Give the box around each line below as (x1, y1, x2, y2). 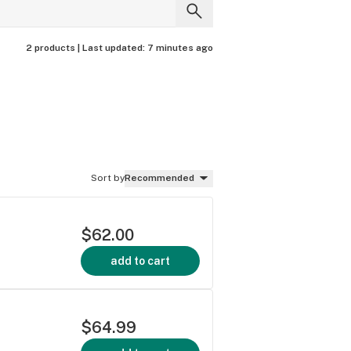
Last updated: (82, 42, 147, 53)
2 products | (26, 42, 82, 53)
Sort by (91, 172, 125, 183)
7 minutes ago (147, 42, 213, 53)
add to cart (110, 254, 170, 267)
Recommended (125, 172, 194, 183)
